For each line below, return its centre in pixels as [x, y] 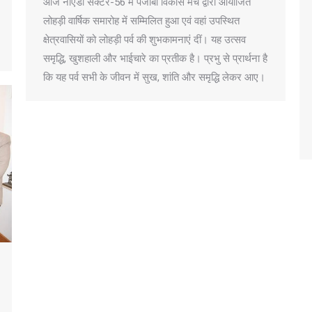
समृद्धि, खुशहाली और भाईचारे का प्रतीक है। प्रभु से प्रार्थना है [155, 58]
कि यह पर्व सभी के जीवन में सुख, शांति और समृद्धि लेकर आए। [154, 77]
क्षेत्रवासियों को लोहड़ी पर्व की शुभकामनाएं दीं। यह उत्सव [145, 40]
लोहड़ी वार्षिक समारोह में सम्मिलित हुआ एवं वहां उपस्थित [141, 21]
